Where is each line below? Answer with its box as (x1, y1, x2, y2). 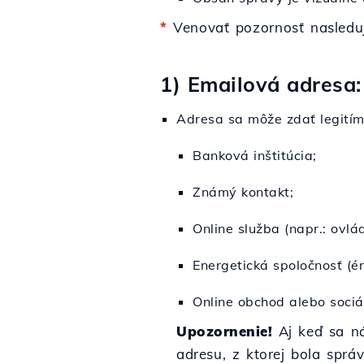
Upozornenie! (176, 323, 272, 340)
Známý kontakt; (193, 184, 293, 200)
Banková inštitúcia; (193, 147, 317, 163)
